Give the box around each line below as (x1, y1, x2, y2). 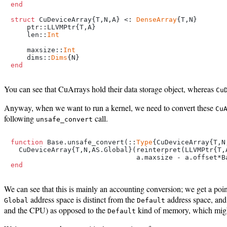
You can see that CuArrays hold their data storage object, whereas (4, 83, 216, 94)
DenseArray (136, 15, 177, 23)
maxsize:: (11, 46, 63, 54)
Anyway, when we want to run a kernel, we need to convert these (4, 102, 215, 113)
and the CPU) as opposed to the (4, 204, 107, 215)
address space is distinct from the (28, 194, 137, 205)
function (11, 138, 43, 146)
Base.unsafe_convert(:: (43, 138, 136, 146)
